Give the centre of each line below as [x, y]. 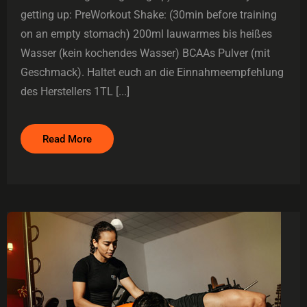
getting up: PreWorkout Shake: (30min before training [149, 15]
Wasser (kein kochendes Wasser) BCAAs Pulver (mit [145, 53]
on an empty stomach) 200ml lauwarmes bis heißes [146, 34]
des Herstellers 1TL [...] [75, 92]
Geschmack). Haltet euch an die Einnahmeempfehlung [152, 73]
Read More [67, 139]
